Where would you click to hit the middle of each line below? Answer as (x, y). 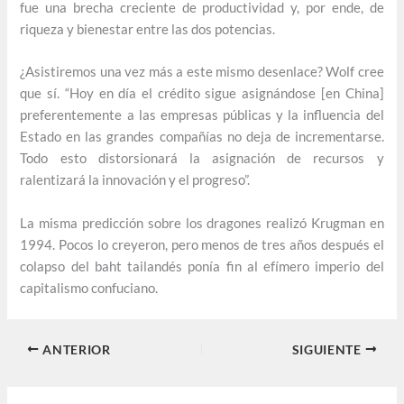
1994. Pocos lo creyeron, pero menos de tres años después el (202, 244)
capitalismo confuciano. (89, 288)
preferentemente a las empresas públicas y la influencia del (202, 115)
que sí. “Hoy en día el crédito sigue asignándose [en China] (202, 94)
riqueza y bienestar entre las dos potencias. (148, 29)
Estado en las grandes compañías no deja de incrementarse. (202, 137)
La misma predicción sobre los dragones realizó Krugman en (202, 223)
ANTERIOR (75, 349)
